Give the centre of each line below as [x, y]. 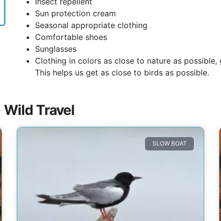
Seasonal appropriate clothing [91, 25]
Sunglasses [55, 49]
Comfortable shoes [71, 37]
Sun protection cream [75, 14]
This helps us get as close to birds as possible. [122, 73]
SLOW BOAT [169, 144]
